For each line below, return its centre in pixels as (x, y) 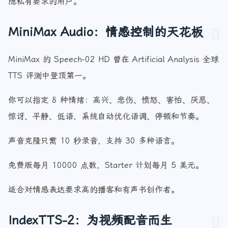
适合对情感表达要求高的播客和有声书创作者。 (94, 200)
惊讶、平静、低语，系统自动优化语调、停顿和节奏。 (106, 127)
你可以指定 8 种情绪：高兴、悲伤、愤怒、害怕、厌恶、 (111, 111)
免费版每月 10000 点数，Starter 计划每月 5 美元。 (106, 176)
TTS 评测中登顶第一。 (49, 86)
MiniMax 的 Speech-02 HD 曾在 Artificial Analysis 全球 (113, 70)
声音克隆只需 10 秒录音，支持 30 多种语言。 (94, 151)
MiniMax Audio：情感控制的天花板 (106, 43)
